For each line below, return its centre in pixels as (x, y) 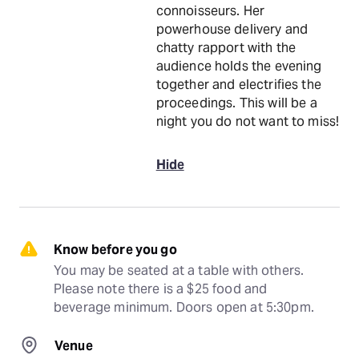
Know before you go (115, 250)
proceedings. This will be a (236, 103)
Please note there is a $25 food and (161, 289)
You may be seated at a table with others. (179, 270)
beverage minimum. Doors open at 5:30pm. (184, 307)
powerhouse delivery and (232, 29)
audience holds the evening (239, 66)
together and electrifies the (238, 85)
